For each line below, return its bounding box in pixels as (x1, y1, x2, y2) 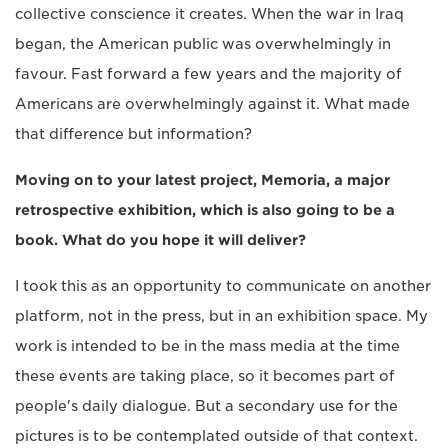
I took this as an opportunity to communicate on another (15, 277, 431, 294)
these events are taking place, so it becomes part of (15, 367, 395, 384)
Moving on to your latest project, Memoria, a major (15, 171, 390, 188)
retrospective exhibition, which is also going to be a (15, 201, 395, 218)
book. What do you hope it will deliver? (15, 231, 306, 248)
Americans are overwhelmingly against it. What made (15, 95, 410, 112)
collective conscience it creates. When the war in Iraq (15, 5, 404, 22)
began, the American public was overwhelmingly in (15, 35, 391, 52)
